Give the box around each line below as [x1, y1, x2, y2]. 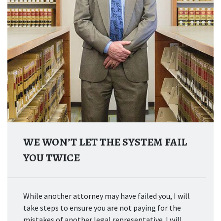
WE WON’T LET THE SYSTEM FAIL [23, 135, 187, 149]
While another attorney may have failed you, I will [23, 191, 190, 201]
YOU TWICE [23, 150, 80, 165]
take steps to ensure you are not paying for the [23, 203, 181, 213]
